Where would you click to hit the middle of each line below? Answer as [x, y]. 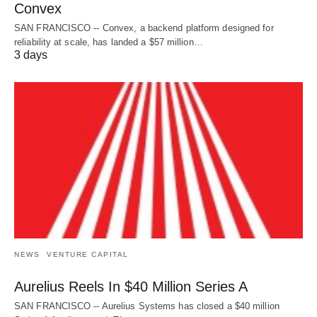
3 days [31, 54]
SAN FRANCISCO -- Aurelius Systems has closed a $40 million [147, 306]
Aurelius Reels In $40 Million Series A [131, 287]
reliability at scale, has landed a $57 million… [109, 42]
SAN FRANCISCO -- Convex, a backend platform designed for [144, 28]
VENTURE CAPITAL [88, 255]
